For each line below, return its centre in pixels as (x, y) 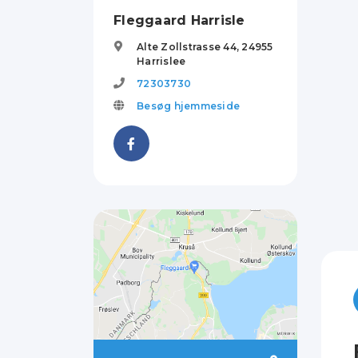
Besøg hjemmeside (188, 106)
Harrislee (161, 61)
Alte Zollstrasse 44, (189, 47)
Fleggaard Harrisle (179, 20)
